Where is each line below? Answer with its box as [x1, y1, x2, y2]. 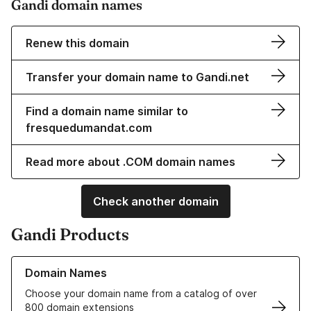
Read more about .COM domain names [26, 155, 235, 169]
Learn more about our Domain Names [11, 257, 183, 269]
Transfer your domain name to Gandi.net [26, 70, 249, 85]
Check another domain [92, 194, 219, 209]
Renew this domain [26, 36, 129, 51]
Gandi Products [11, 224, 129, 245]
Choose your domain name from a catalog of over [25, 287, 257, 300]
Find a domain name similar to [26, 104, 188, 119]
